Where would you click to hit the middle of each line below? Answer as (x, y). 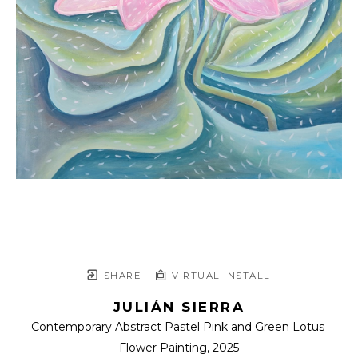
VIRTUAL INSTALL (219, 276)
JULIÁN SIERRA (179, 307)
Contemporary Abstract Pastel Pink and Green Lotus (177, 327)
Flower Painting (163, 348)
